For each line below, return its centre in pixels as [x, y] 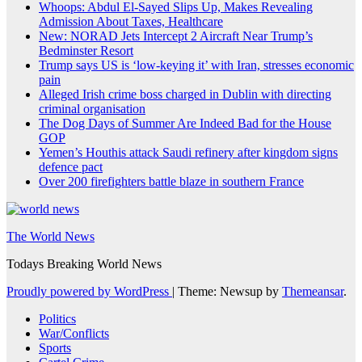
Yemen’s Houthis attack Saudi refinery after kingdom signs [188, 152]
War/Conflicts [74, 333]
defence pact [71, 166]
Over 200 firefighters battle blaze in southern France [171, 181]
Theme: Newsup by [230, 291]
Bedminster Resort [86, 50]
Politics [57, 318]
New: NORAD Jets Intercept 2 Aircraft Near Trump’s [176, 36]
